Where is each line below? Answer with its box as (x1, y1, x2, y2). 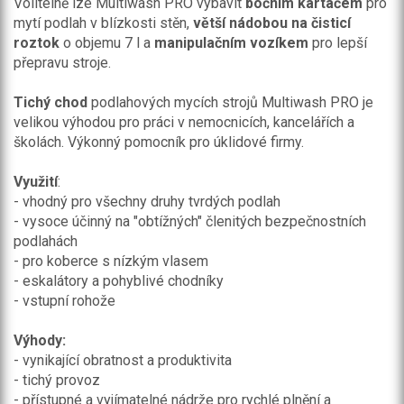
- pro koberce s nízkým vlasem (14, 252, 208, 270)
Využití (14, 173, 58, 190)
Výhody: (14, 332, 66, 349)
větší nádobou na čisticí (193, 14, 351, 32)
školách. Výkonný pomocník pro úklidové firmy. (14, 133, 304, 151)
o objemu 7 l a (60, 34, 154, 51)
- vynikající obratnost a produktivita (14, 352, 232, 369)
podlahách (14, 233, 78, 250)
